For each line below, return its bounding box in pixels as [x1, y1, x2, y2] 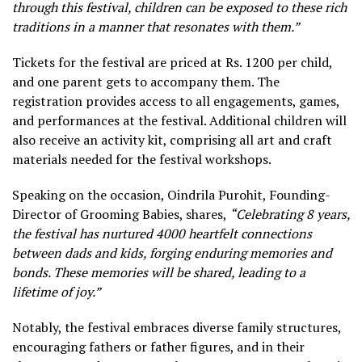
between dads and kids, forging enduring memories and [12, 243, 332, 262]
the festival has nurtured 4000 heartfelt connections [12, 224, 312, 242]
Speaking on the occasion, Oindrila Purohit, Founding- [12, 185, 330, 204]
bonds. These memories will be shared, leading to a [12, 263, 305, 281]
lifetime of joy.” [12, 282, 101, 301]
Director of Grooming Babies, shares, [12, 204, 229, 223]
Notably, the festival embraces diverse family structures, [12, 318, 341, 336]
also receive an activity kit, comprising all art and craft [12, 130, 332, 149]
